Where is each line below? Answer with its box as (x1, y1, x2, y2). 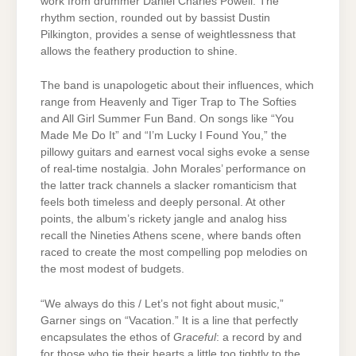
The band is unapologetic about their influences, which (41, 79, 314, 92)
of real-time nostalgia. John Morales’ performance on (41, 163, 306, 176)
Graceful (173, 331, 216, 343)
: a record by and (216, 331, 302, 343)
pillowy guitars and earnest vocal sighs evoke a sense (41, 146, 310, 159)
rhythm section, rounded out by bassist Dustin (41, 11, 270, 24)
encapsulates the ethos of (41, 331, 173, 343)
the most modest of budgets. (41, 263, 184, 276)
